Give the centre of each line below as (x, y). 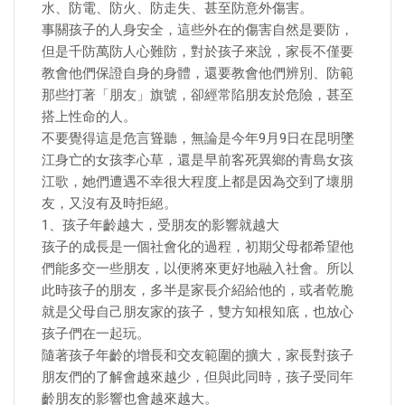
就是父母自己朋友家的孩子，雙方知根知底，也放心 (198, 312)
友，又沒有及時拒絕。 (109, 203)
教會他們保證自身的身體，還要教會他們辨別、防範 (198, 73)
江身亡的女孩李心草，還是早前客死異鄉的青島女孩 (198, 160)
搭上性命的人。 (89, 117)
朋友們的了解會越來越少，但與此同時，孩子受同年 (198, 377)
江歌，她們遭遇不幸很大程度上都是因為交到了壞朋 (198, 182)
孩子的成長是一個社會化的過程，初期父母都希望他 (198, 247)
